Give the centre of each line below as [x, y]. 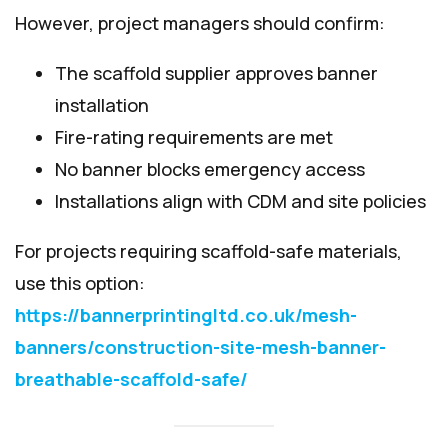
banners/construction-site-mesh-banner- [200, 346]
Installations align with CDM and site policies [240, 200]
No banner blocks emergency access [210, 168]
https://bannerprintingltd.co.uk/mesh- [186, 314]
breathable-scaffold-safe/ [131, 378]
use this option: [80, 282]
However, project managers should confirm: [200, 22]
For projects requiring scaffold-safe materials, [208, 250]
